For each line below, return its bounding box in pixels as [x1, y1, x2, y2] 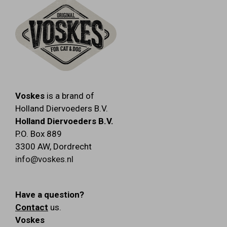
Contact [15, 202, 48, 212]
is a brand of [45, 90, 94, 101]
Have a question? [15, 189, 84, 200]
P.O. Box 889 [15, 128, 62, 139]
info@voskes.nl [15, 154, 73, 164]
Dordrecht [53, 141, 92, 152]
